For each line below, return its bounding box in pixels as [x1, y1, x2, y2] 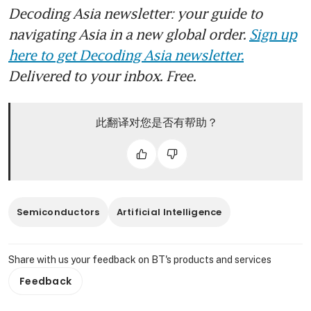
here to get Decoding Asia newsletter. [8, 47, 244, 64]
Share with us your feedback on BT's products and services [8, 254, 271, 266]
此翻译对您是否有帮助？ [95, 115, 218, 131]
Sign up [249, 26, 296, 43]
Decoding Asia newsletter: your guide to [8, 5, 262, 22]
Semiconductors [17, 205, 100, 219]
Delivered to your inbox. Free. [8, 67, 196, 85]
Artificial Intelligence [116, 205, 222, 219]
